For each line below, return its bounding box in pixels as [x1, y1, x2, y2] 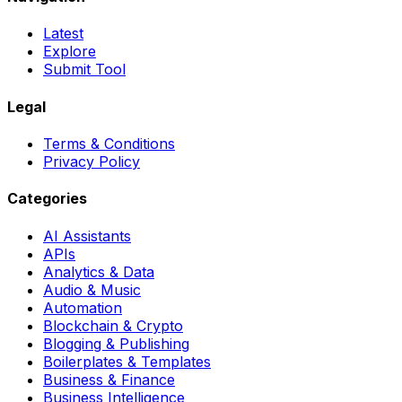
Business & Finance [43, 370, 175, 389]
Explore [43, 42, 96, 61]
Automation [43, 298, 122, 317]
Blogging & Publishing [43, 334, 189, 353]
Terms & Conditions [43, 135, 175, 153]
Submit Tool [43, 60, 126, 79]
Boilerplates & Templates [43, 352, 211, 371]
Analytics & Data [43, 262, 154, 281]
